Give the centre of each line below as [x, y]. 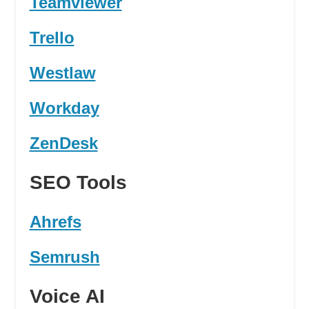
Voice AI [67, 297]
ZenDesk [63, 143]
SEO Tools [78, 183]
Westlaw [62, 73]
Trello [52, 38]
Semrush [64, 257]
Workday [64, 108]
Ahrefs [55, 222]
